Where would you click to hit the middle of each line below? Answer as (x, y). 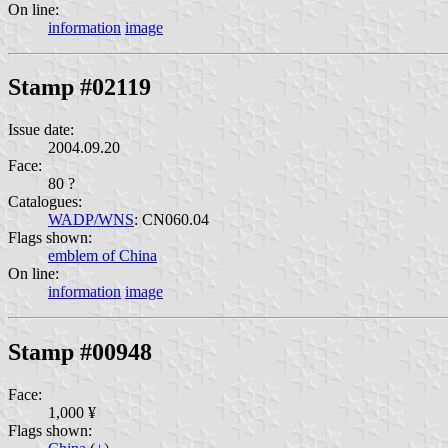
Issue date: (41, 130)
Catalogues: (45, 202)
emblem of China (102, 256)
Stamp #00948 (80, 352)
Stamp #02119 (79, 87)
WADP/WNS (91, 220)
